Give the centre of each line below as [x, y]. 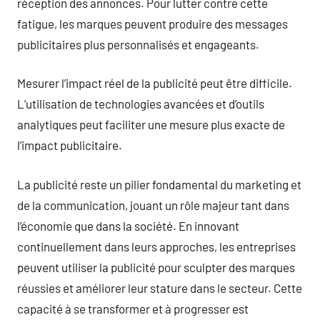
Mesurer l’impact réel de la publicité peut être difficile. [155, 83]
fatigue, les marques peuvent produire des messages [152, 23]
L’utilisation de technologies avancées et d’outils [141, 104]
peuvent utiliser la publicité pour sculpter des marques [156, 267]
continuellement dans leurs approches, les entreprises [156, 246]
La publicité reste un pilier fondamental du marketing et [159, 184]
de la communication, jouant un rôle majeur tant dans [153, 205]
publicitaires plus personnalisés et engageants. [138, 44]
